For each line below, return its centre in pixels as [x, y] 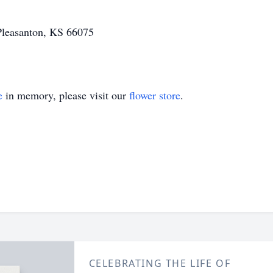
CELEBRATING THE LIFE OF [160, 263]
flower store [155, 95]
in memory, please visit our [66, 95]
